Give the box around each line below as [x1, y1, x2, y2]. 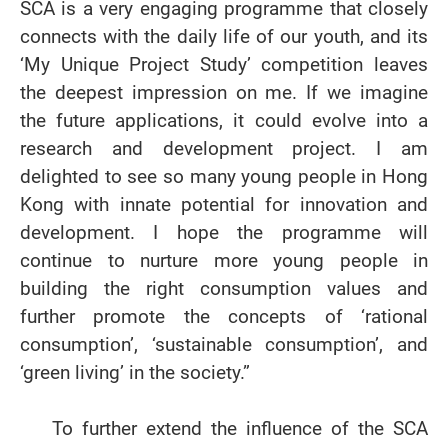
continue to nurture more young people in [20, 247, 428, 274]
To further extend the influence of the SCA [52, 415, 428, 442]
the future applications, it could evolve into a [20, 107, 428, 134]
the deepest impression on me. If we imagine [20, 79, 428, 106]
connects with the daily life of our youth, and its [20, 23, 428, 50]
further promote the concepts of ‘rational [20, 303, 428, 330]
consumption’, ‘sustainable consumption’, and [20, 331, 428, 358]
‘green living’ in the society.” [20, 359, 250, 386]
